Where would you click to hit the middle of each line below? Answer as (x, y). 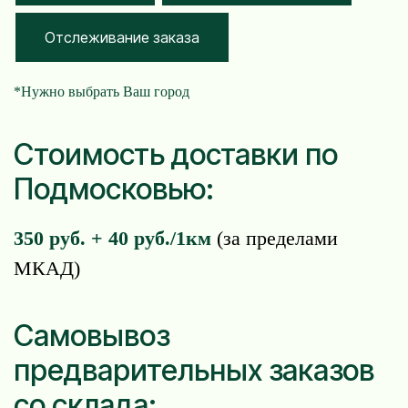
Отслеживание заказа (122, 37)
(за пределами (275, 239)
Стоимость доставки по (176, 154)
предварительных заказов (194, 370)
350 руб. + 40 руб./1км (112, 239)
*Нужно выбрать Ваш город (102, 91)
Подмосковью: (114, 189)
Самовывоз (92, 335)
